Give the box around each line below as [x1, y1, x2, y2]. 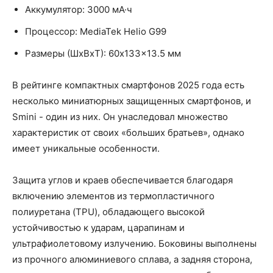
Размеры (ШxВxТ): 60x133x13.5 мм [25, 47, 181, 59]
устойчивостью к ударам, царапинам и [12, 221, 185, 233]
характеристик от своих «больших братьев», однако [12, 126, 244, 138]
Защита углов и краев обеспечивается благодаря [12, 174, 233, 186]
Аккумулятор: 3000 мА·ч [25, 3, 132, 15]
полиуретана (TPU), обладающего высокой [12, 205, 205, 218]
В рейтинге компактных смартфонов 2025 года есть [12, 79, 244, 91]
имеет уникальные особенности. [12, 142, 160, 154]
